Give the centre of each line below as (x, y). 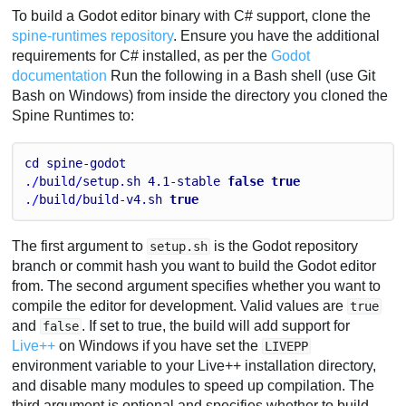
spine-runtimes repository (93, 35)
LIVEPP (287, 346)
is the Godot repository (285, 246)
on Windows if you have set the (159, 345)
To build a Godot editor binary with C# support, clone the (192, 15)
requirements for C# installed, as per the (142, 55)
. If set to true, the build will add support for (216, 325)
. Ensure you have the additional (277, 35)
